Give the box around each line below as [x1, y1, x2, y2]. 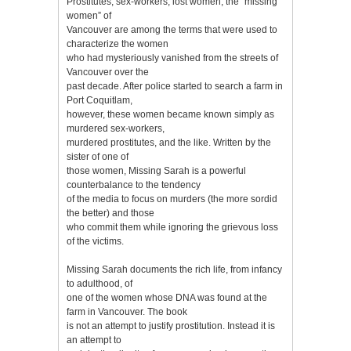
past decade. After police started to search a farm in [67, 80, 283, 92]
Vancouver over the [67, 66, 149, 78]
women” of [67, 9, 111, 21]
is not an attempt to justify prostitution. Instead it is [67, 320, 275, 331]
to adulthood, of [67, 277, 132, 289]
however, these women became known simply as [67, 108, 274, 120]
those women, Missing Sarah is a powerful [67, 165, 246, 176]
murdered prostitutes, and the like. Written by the [67, 136, 271, 148]
